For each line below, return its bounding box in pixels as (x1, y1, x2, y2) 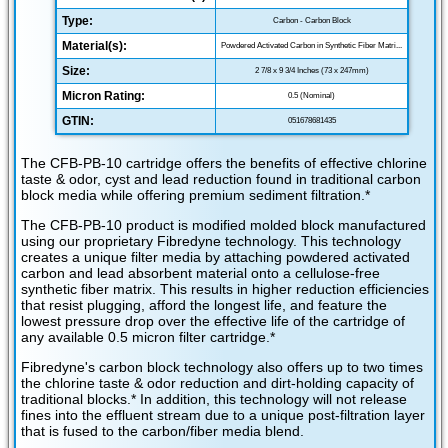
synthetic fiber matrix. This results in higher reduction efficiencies (21, 281, 429, 298)
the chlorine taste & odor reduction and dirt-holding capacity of (21, 375, 414, 392)
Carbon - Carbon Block (272, 16, 351, 26)
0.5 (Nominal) (288, 91, 335, 101)
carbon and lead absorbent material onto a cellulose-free (21, 265, 380, 282)
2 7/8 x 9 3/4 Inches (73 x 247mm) (254, 66, 369, 76)
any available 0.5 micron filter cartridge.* (21, 329, 275, 346)
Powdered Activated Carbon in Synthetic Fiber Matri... (221, 41, 402, 51)
